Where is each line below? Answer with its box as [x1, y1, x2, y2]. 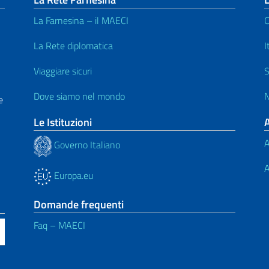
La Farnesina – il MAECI [34, 13, 128, 28]
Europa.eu [52, 168, 93, 183]
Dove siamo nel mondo [34, 88, 125, 103]
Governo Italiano [52, 138, 120, 153]
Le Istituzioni [34, 113, 92, 130]
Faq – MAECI [34, 217, 85, 232]
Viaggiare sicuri [34, 63, 92, 78]
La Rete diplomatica [34, 38, 113, 53]
